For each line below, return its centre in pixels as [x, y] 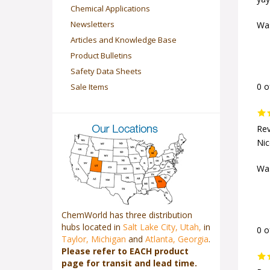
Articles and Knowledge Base [124, 40]
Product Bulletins [101, 55]
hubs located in [92, 227]
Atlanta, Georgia [177, 239]
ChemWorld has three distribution [127, 215]
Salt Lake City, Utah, [162, 227]
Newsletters [93, 24]
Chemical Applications [110, 8]
